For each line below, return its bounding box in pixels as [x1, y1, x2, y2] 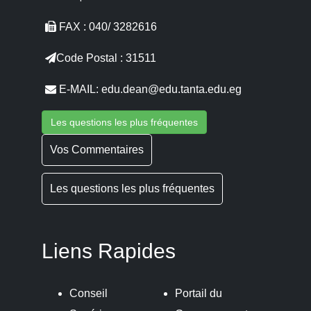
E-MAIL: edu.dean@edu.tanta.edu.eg [56, 83, 242, 95]
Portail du [174, 287, 222, 299]
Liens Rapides [41, 239, 176, 262]
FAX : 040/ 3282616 [56, 21, 157, 33]
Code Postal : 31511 [56, 52, 156, 64]
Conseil [69, 287, 108, 299]
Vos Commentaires [49, 144, 144, 155]
